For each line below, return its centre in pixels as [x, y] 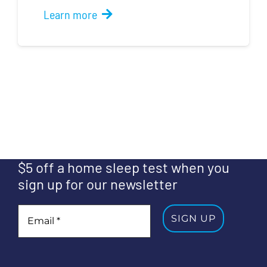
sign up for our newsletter [98, 184]
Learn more [70, 15]
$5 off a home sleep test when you [124, 167]
